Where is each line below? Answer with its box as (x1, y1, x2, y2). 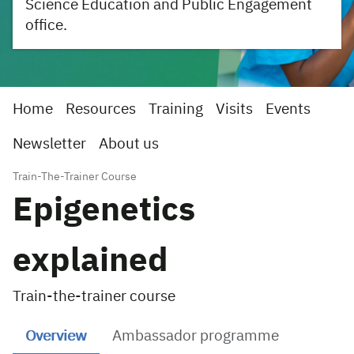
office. (25, 18, 67, 33)
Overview (25, 329, 87, 344)
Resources (66, 102, 136, 117)
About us (99, 137, 159, 152)
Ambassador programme (112, 329, 279, 344)
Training (149, 102, 203, 117)
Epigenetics (13, 194, 195, 228)
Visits (216, 102, 253, 117)
